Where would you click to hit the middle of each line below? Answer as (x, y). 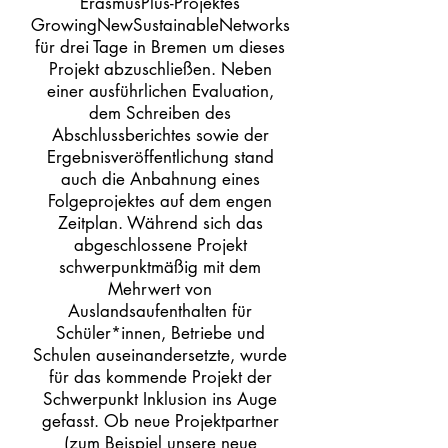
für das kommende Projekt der (160, 377)
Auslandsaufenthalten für (160, 311)
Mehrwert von (160, 289)
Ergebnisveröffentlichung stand (160, 157)
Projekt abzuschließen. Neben (160, 69)
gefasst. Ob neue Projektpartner (160, 421)
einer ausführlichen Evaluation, (160, 91)
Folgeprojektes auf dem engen (160, 201)
